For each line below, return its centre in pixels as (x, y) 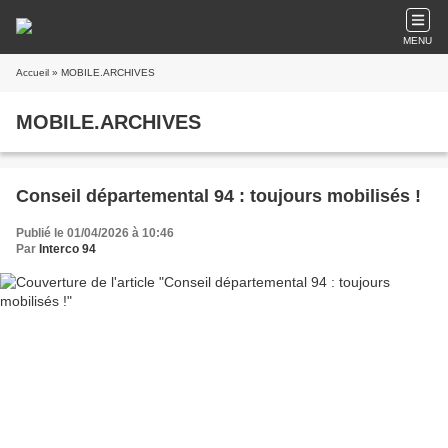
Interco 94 (67, 249)
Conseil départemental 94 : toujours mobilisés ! (218, 196)
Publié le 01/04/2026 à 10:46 (95, 233)
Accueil (32, 72)
